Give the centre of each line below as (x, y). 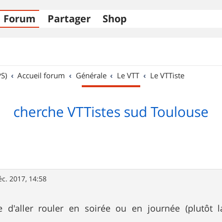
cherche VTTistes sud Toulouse (111, 112)
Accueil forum (41, 75)
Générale (91, 75)
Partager (69, 19)
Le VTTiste (167, 75)
